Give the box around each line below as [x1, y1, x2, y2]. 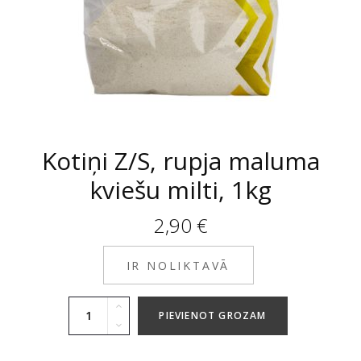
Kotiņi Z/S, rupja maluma [41, 144, 320, 177]
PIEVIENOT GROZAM [159, 309, 267, 322]
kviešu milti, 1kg [89, 173, 272, 206]
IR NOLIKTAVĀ [126, 258, 230, 273]
